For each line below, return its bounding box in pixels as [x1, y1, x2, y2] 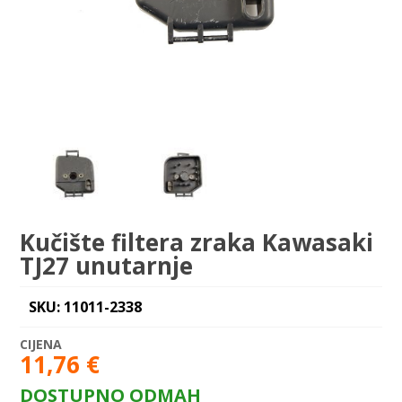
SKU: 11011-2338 [29, 296, 143, 317]
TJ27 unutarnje [20, 249, 194, 282]
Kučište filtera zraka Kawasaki [20, 225, 374, 258]
